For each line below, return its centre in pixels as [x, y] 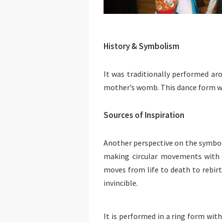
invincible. [121, 183]
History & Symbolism [141, 46]
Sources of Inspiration [144, 115]
